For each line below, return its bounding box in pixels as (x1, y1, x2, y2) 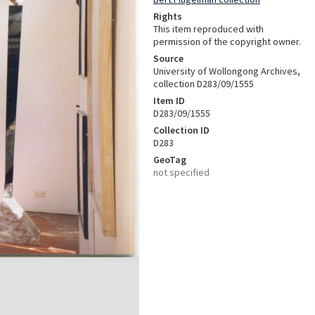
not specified (153, 166, 210, 179)
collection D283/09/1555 (153, 77, 254, 90)
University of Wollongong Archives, (153, 65, 300, 77)
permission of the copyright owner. (153, 35, 301, 48)
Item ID (153, 94, 185, 107)
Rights (153, 10, 182, 22)
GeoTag (153, 153, 186, 166)
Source (153, 52, 184, 65)
